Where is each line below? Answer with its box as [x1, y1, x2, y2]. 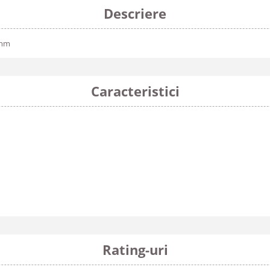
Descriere [104, 4, 166, 22]
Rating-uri [102, 240, 168, 259]
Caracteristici [90, 82, 180, 100]
